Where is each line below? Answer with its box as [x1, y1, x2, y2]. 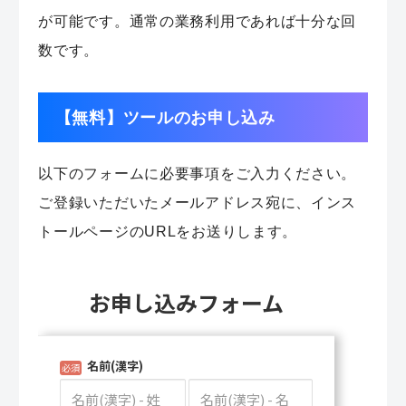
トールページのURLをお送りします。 [38, 222, 298, 239]
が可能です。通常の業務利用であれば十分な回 [38, 12, 357, 29]
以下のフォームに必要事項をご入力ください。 [38, 164, 357, 181]
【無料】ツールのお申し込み [54, 107, 275, 127]
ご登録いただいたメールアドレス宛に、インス [38, 193, 357, 210]
